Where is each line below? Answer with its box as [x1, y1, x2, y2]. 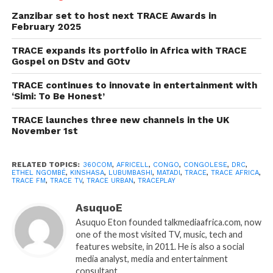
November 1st [11, 126, 78, 137]
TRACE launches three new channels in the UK [11, 115, 229, 126]
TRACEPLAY [137, 177, 175, 185]
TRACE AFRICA [210, 169, 259, 177]
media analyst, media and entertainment [75, 253, 228, 264]
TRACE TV [49, 177, 82, 185]
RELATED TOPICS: [11, 161, 80, 169]
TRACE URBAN [86, 177, 133, 185]
